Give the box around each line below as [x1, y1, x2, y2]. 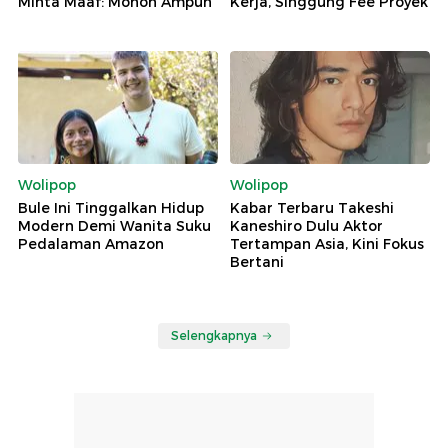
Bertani [230, 252, 284, 271]
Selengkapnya [171, 327, 257, 343]
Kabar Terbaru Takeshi [230, 198, 394, 217]
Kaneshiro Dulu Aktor [230, 216, 383, 235]
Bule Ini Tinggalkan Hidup [18, 198, 204, 217]
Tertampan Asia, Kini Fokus [230, 234, 424, 253]
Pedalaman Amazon [18, 234, 164, 253]
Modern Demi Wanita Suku [18, 216, 211, 235]
